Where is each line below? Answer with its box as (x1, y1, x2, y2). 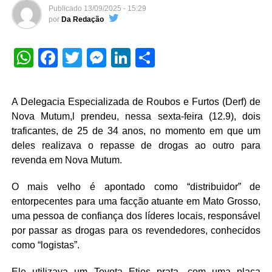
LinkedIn (130, 47, 205, 69)
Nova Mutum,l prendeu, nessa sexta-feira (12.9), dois (11, 111, 261, 122)
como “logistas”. (11, 240, 80, 251)
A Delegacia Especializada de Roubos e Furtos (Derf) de (11, 97, 261, 107)
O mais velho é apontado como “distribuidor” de (11, 182, 261, 192)
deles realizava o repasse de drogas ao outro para (11, 140, 261, 151)
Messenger (106, 47, 203, 69)
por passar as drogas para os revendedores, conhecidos (11, 225, 261, 236)
